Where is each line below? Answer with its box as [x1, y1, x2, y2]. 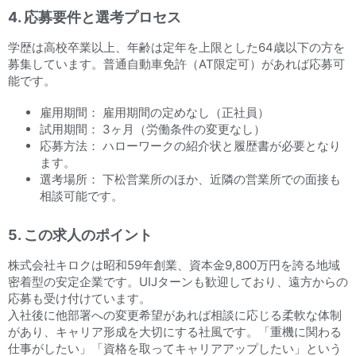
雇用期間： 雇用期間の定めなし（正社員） [40, 105, 269, 121]
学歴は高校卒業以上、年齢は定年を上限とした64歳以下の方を [8, 39, 345, 55]
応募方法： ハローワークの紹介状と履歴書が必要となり [40, 138, 341, 154]
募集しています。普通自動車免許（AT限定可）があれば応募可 [8, 56, 345, 72]
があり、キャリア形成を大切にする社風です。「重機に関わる [8, 324, 342, 340]
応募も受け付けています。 [8, 291, 151, 307]
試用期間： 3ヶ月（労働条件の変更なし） [40, 122, 265, 137]
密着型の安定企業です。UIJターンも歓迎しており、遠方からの [8, 274, 348, 290]
